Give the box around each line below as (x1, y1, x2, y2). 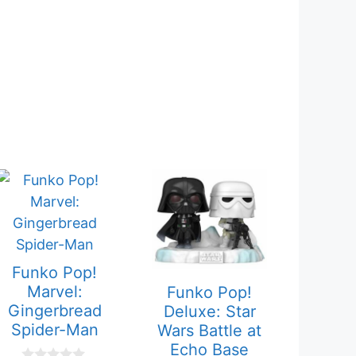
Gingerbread (7, 301, 102, 321)
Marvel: (26, 282, 83, 302)
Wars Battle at (157, 320, 261, 340)
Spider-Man (10, 320, 99, 340)
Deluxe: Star (163, 301, 256, 321)
